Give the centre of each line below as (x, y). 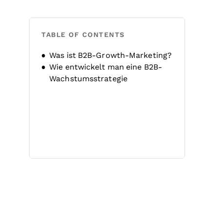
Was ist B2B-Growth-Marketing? (111, 55)
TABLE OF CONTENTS (83, 35)
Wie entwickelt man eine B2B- (106, 67)
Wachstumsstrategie (88, 79)
